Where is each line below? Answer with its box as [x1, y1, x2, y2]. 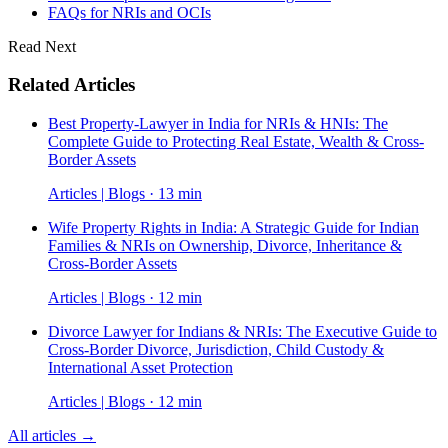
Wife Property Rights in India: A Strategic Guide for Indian [48, 218, 419, 236]
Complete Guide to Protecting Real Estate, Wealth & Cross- [48, 132, 424, 150]
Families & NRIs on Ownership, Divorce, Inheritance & [48, 236, 402, 254]
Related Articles [8, 74, 135, 96]
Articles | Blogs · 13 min [48, 184, 202, 202]
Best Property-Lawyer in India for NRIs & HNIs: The [48, 114, 388, 132]
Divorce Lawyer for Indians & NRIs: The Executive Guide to [48, 322, 437, 340]
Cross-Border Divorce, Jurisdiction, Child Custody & [48, 340, 384, 358]
